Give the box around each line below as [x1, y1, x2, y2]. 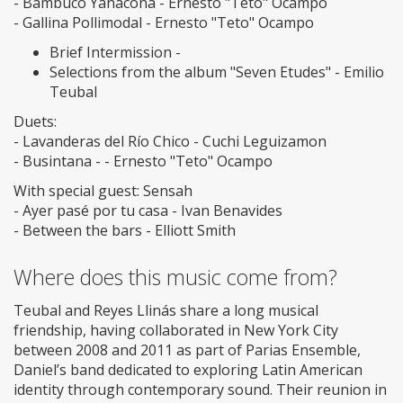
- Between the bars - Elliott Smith [13, 219, 236, 240]
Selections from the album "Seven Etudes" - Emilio [49, 61, 384, 82]
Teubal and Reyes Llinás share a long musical [13, 300, 318, 320]
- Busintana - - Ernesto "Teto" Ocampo [13, 150, 273, 171]
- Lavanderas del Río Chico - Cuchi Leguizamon [13, 130, 327, 151]
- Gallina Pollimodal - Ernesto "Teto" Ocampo [13, 12, 314, 32]
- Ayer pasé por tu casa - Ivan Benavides [13, 200, 282, 220]
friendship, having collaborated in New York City [13, 319, 338, 340]
